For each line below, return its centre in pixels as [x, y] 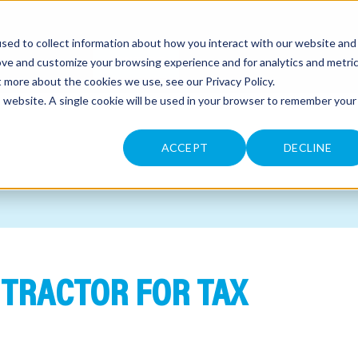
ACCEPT [185, 148]
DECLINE [308, 148]
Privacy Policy [239, 81]
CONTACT [136, 60]
